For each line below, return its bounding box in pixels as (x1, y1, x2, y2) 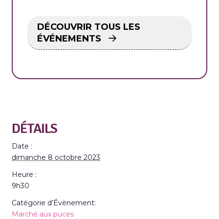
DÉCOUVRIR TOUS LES (37, 22, 140, 32)
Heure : (12, 170, 37, 179)
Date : (12, 142, 32, 151)
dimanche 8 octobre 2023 (12, 153, 100, 162)
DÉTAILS (12, 120, 57, 137)
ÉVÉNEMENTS (37, 33, 104, 44)
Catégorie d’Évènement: (12, 198, 96, 207)
